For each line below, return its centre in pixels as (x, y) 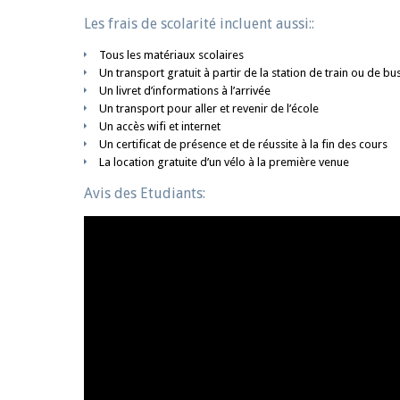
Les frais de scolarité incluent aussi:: (199, 24)
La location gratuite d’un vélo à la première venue (224, 162)
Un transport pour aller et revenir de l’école (209, 108)
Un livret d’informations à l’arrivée (185, 91)
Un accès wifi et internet (160, 126)
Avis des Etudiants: (145, 193)
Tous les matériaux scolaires (171, 55)
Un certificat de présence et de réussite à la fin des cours (243, 144)
